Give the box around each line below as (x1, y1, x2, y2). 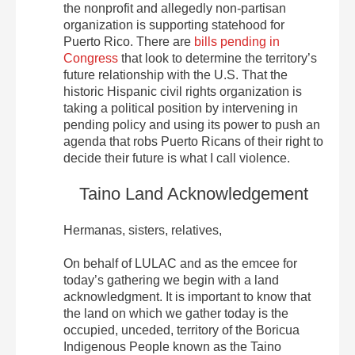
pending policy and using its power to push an (63, 117, 320, 132)
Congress (63, 51, 118, 65)
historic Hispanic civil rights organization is (63, 84, 302, 98)
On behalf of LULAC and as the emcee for (63, 256, 297, 270)
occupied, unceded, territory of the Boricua (63, 323, 300, 337)
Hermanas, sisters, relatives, (63, 223, 222, 237)
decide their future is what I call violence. (63, 151, 290, 165)
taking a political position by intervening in (63, 101, 298, 115)
